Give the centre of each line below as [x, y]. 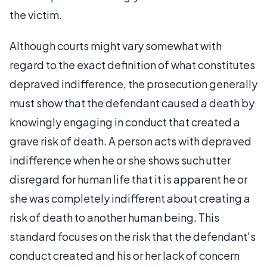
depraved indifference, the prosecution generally [133, 84]
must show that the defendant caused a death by [132, 103]
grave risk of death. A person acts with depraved [131, 141]
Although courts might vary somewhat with [116, 46]
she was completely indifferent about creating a [130, 198]
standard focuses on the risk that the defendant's [133, 236]
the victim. [37, 15]
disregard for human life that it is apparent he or [128, 179]
